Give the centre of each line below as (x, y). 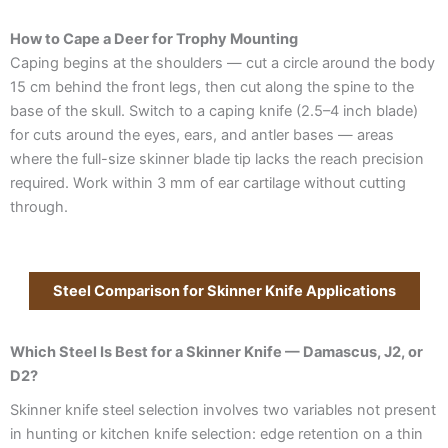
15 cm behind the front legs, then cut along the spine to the (212, 86)
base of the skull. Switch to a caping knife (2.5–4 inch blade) (214, 110)
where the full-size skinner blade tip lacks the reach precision (217, 158)
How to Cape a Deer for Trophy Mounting (154, 38)
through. (39, 206)
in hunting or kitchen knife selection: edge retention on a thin (216, 434)
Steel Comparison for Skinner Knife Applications (224, 291)
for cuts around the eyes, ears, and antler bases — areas (202, 134)
